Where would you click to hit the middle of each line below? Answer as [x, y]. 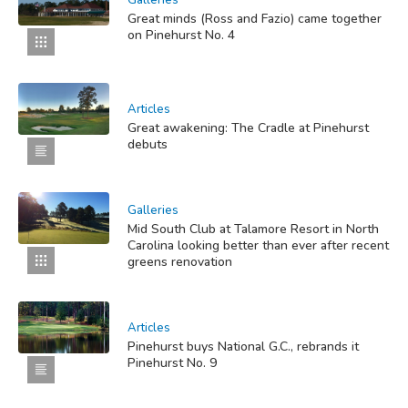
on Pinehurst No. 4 [181, 36]
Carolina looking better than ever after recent [258, 246]
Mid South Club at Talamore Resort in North [253, 229]
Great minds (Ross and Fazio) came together [255, 19]
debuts [148, 145]
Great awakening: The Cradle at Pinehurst [248, 128]
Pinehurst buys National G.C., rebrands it [243, 347]
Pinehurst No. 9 [172, 363]
